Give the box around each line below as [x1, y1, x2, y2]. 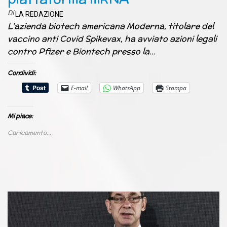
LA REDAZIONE [15, 10, 63, 19]
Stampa [166, 83, 186, 92]
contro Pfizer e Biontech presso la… [8, 46, 156, 58]
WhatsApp [113, 83, 140, 92]
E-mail [71, 83, 88, 92]
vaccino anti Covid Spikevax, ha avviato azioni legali [8, 33, 217, 45]
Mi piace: [8, 111, 33, 121]
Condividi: [8, 68, 36, 78]
